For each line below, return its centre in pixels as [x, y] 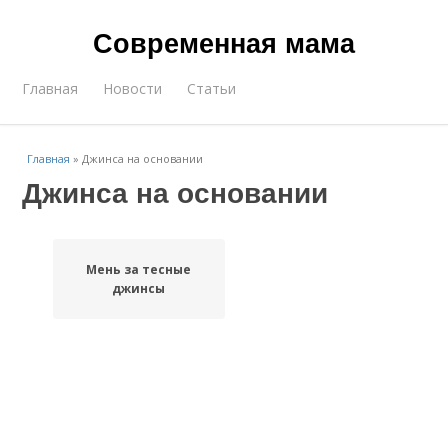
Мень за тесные [139, 269]
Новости [133, 88]
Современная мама [224, 42]
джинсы [139, 288]
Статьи [212, 88]
